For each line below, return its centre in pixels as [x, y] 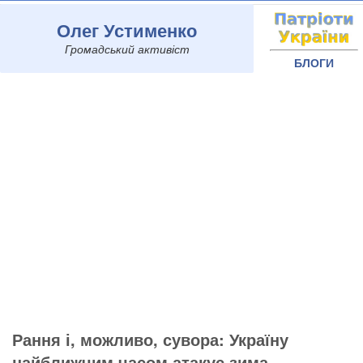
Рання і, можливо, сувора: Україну [150, 339]
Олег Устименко [127, 30]
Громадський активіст [127, 49]
